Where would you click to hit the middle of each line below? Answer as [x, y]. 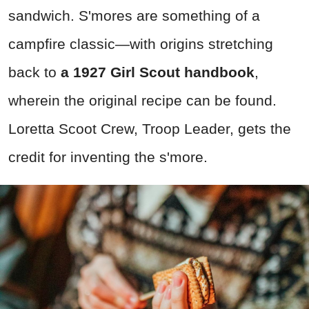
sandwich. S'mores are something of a [134, 16]
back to [34, 72]
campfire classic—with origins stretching [141, 44]
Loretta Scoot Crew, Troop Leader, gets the [150, 129]
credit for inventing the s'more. [108, 157]
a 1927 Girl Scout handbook [158, 72]
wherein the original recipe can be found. [142, 101]
